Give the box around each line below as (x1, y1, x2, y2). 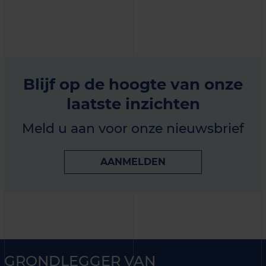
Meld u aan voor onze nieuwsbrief (22, 120, 244, 137)
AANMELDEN (100, 156, 166, 167)
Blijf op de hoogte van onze (23, 74, 243, 94)
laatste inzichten (66, 93, 200, 113)
